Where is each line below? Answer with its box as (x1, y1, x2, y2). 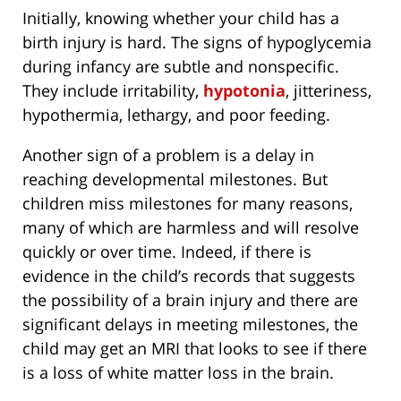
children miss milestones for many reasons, (22, 192, 353, 215)
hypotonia (203, 80, 286, 102)
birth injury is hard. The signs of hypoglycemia (22, 31, 371, 54)
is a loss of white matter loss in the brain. (22, 362, 334, 384)
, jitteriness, (286, 80, 371, 102)
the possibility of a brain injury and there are (22, 289, 358, 311)
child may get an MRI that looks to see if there (22, 337, 367, 360)
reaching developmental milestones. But (22, 168, 328, 191)
